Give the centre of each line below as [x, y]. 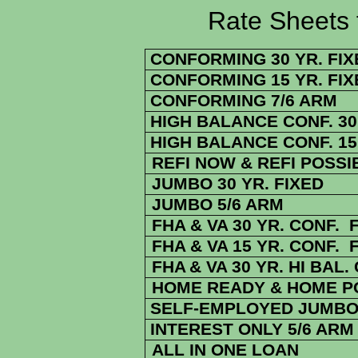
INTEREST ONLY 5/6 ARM [250, 329]
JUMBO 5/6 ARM [218, 205]
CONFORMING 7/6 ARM [244, 101]
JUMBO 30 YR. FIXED [238, 184]
